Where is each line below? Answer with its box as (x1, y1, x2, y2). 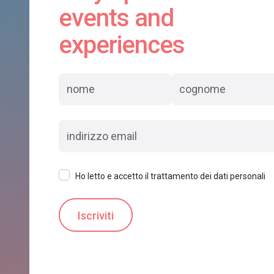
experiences (59, 30, 185, 59)
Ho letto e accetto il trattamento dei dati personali (75, 171, 265, 181)
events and (59, 3, 174, 32)
